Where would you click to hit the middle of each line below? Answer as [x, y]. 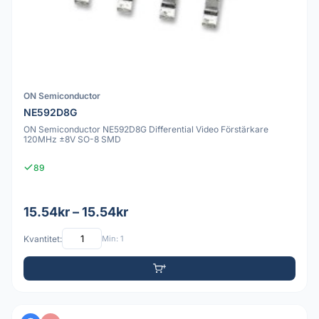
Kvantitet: [43, 239]
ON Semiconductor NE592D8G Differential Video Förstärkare [146, 129]
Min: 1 [113, 238]
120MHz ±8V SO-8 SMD [72, 139]
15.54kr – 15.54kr [76, 212]
